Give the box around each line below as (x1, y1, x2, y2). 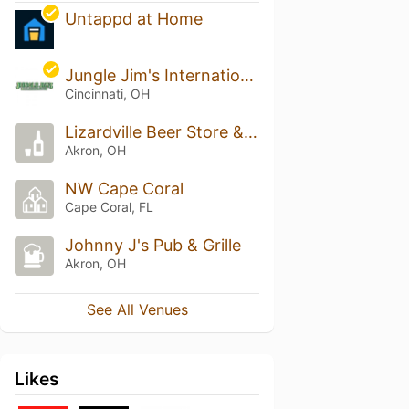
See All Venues (86, 299, 188, 319)
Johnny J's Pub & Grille (64, 235, 241, 255)
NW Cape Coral (64, 179, 184, 198)
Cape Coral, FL (64, 199, 153, 215)
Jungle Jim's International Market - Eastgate (239, 66, 254, 86)
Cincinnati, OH (64, 86, 150, 102)
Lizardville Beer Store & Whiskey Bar (243, 122, 257, 142)
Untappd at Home (64, 9, 203, 29)
